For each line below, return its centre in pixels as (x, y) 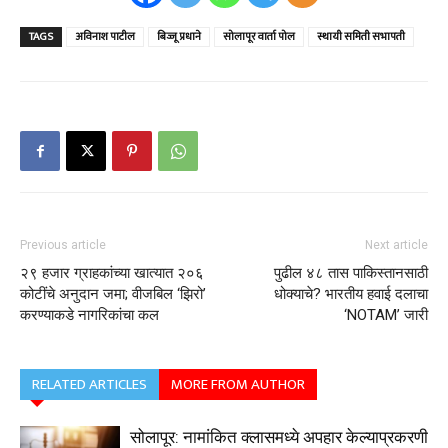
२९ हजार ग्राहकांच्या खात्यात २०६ (112, 273)
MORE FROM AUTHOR (238, 385)
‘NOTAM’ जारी (386, 315)
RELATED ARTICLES (89, 385)
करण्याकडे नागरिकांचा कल (89, 315)
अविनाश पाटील (105, 37)
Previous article (63, 245)
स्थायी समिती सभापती (361, 37)
